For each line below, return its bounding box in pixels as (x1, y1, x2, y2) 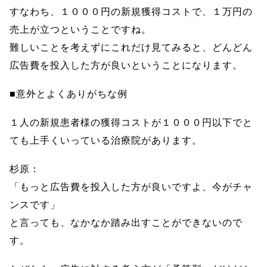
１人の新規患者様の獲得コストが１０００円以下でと (10, 117, 253, 128)
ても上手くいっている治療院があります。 (10, 135, 202, 145)
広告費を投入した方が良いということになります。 (10, 60, 243, 70)
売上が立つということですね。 (10, 24, 151, 35)
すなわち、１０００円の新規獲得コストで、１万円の (10, 7, 253, 17)
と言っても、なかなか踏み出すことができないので (10, 218, 243, 228)
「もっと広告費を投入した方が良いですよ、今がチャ (10, 182, 253, 192)
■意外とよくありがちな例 (10, 89, 128, 99)
